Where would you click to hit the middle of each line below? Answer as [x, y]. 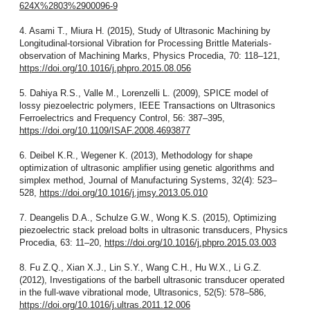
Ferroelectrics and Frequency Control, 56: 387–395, [122, 118]
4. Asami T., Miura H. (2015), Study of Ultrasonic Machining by [145, 31]
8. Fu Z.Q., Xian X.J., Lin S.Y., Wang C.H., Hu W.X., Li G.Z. [140, 268]
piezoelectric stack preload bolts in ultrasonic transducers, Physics [153, 230]
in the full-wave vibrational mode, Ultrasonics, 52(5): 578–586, [143, 293]
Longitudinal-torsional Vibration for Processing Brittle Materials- [145, 44]
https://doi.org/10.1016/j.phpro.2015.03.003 [190, 243]
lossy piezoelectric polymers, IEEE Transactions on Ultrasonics [147, 106]
